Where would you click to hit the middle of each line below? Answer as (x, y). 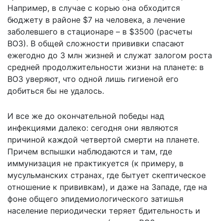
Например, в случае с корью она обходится (94, 8)
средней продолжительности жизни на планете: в (106, 67)
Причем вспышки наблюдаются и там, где (90, 151)
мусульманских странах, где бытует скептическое (107, 175)
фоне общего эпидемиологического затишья (95, 199)
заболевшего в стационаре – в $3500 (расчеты (100, 31)
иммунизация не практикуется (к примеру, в (95, 163)
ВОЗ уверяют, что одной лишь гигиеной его (93, 79)
